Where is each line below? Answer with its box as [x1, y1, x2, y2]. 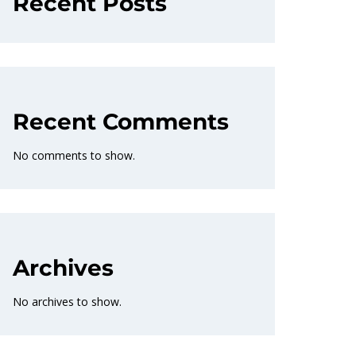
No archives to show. [13, 294, 122, 309]
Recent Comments [13, 108, 229, 135]
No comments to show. [13, 148, 135, 163]
